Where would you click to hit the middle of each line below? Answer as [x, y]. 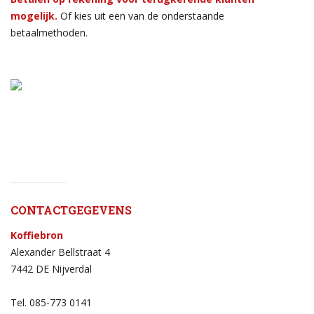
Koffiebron [37, 235]
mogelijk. [35, 15]
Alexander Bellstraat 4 [60, 252]
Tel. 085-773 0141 [51, 302]
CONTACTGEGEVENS [71, 210]
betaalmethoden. [49, 32]
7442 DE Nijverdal [51, 268]
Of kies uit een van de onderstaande [142, 15]
